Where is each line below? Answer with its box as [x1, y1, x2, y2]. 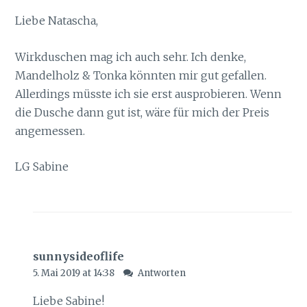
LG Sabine [15, 160, 69, 174]
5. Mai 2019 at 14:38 [32, 267, 116, 279]
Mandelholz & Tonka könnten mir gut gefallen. [15, 68, 267, 82]
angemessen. [15, 123, 86, 138]
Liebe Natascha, [15, 14, 99, 28]
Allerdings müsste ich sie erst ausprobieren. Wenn [15, 86, 282, 101]
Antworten [138, 267, 186, 279]
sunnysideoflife [32, 249, 124, 263]
